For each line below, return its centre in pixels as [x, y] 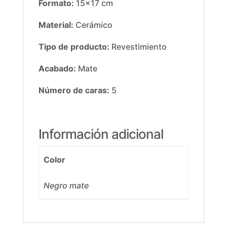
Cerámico [93, 25]
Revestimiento [138, 47]
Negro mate [66, 186]
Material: [56, 25]
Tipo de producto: [74, 47]
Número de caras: [74, 90]
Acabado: [57, 69]
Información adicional [101, 134]
